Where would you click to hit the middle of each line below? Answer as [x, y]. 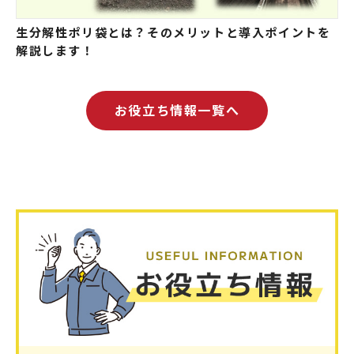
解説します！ [55, 50]
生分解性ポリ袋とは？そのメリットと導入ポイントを [173, 32]
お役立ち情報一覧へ [177, 109]
